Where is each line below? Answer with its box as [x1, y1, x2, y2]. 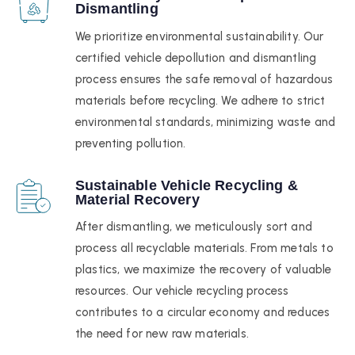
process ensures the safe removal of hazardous [75, 71, 334, 86]
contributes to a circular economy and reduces [75, 305, 330, 320]
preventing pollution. [75, 136, 186, 151]
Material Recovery [75, 191, 200, 208]
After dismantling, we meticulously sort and [75, 219, 312, 235]
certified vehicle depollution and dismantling [75, 50, 317, 65]
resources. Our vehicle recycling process [75, 284, 289, 299]
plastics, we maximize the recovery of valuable [75, 262, 332, 277]
